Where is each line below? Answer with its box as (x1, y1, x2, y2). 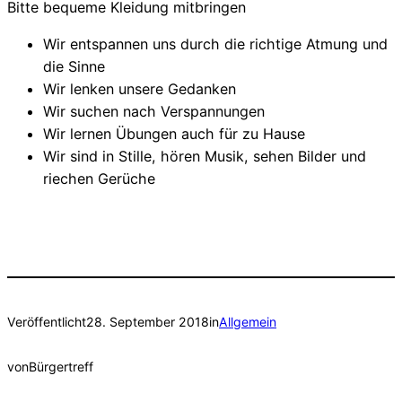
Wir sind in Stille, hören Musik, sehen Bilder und (43, 147, 366, 165)
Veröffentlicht (7, 314, 86, 330)
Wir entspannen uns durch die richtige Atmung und (43, 35, 388, 53)
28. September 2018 (86, 314, 209, 330)
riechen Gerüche (43, 170, 155, 188)
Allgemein (219, 314, 276, 330)
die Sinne (43, 57, 105, 75)
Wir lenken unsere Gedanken (43, 80, 236, 98)
